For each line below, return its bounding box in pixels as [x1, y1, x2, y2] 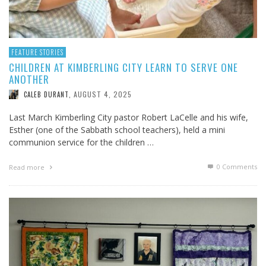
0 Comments [215, 161, 257, 171]
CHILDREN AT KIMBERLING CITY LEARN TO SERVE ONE [9, 59, 238, 75]
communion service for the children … [9, 136, 154, 148]
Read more [9, 162, 46, 172]
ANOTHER [9, 71, 49, 87]
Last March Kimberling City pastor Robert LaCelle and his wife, [9, 111, 248, 123]
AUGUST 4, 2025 [74, 88, 132, 99]
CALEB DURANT [24, 89, 69, 99]
